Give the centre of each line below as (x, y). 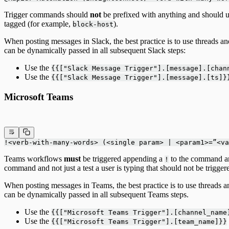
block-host (93, 24)
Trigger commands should (47, 14)
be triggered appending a (123, 158)
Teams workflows (34, 158)
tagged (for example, (38, 24)
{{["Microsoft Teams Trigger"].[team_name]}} (139, 221)
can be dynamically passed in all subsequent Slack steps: (95, 50)
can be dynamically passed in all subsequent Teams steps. (96, 194)
